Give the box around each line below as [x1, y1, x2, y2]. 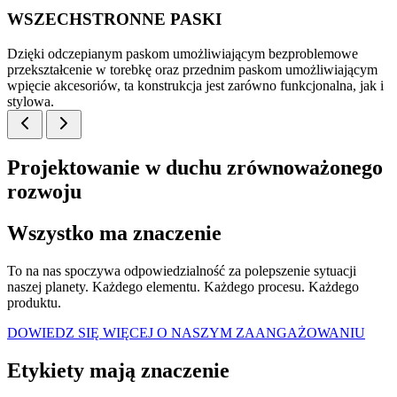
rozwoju [7, 180, 82, 204]
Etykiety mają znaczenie [7, 359, 230, 383]
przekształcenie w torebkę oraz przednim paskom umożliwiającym [7, 61, 378, 77]
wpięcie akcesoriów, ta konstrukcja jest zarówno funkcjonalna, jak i [7, 77, 384, 93]
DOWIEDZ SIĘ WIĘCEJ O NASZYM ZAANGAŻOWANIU [7, 325, 365, 341]
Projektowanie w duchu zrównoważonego [7, 156, 383, 180]
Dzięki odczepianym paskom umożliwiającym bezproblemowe [7, 45, 358, 61]
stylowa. [7, 93, 54, 109]
